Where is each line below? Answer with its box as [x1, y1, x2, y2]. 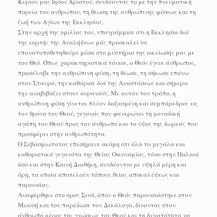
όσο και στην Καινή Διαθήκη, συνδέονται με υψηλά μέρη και [17, 159, 186, 169]
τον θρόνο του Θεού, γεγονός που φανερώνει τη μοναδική [17, 108, 180, 118]
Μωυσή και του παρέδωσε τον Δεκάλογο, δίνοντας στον [17, 200, 176, 209]
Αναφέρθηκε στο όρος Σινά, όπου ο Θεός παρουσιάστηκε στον [17, 190, 192, 199]
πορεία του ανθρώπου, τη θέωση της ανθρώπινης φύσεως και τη [17, 7, 196, 16]
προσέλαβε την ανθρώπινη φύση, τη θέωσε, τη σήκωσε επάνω [17, 68, 189, 77]
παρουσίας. [17, 180, 50, 189]
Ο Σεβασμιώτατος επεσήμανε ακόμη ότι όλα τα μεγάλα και [17, 139, 185, 148]
